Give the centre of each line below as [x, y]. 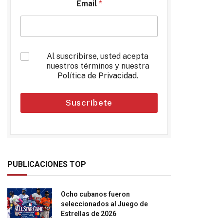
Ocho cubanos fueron [95, 194]
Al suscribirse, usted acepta [98, 56]
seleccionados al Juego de [104, 204]
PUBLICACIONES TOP [47, 164]
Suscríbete [89, 103]
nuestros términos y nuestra [98, 66]
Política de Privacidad [97, 76]
